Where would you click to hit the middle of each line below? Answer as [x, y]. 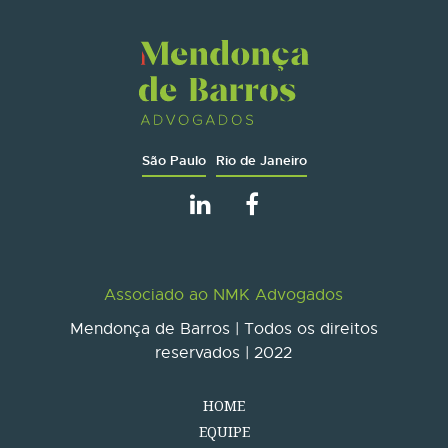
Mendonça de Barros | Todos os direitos [223, 329]
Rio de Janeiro [261, 161]
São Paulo [173, 161]
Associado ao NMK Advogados [224, 295]
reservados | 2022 [224, 353]
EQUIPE [224, 432]
